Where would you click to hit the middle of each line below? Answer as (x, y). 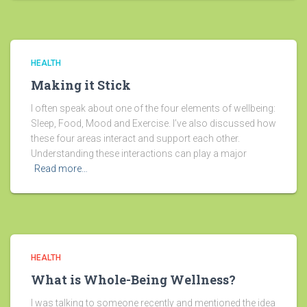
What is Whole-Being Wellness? (133, 280)
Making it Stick (81, 85)
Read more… (61, 169)
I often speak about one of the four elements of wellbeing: (153, 109)
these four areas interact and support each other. (135, 139)
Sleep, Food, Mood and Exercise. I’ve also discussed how (153, 124)
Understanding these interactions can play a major (139, 154)
